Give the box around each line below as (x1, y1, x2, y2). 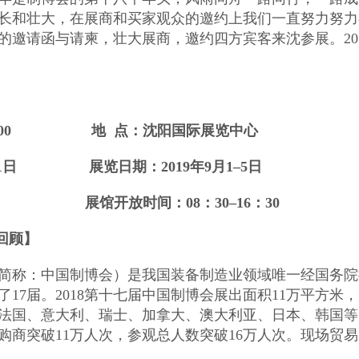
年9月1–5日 (190, 158, 262, 175)
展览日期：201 (89, 158, 183, 175)
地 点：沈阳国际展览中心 (91, 122, 258, 139)
